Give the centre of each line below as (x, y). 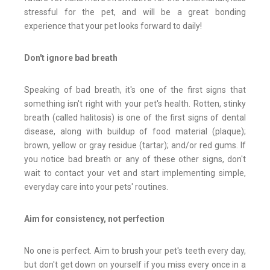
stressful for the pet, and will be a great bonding (135, 12)
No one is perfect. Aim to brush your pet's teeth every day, (135, 250)
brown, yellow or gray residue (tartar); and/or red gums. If (135, 145)
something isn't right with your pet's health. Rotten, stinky (135, 103)
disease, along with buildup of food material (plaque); (135, 131)
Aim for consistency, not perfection (94, 218)
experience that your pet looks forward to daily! (113, 26)
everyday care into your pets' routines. (96, 187)
